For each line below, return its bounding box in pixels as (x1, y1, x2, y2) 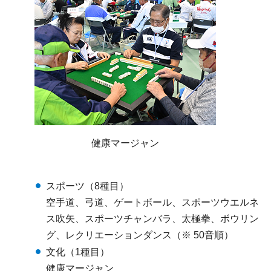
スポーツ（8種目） (46, 180, 129, 191)
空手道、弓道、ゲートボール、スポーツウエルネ (46, 197, 259, 207)
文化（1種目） (46, 246, 109, 257)
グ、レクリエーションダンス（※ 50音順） (46, 229, 233, 240)
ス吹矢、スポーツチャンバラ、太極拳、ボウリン (46, 213, 259, 224)
